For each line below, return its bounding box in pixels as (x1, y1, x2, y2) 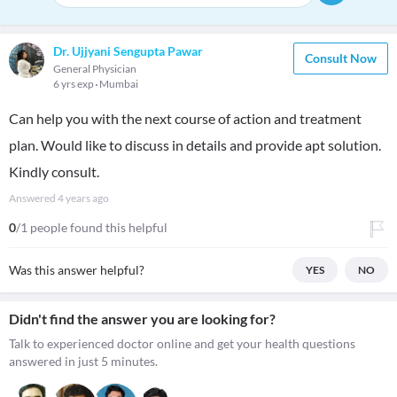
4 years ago (58, 191, 109, 205)
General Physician (53, 62, 136, 75)
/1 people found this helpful (16, 220, 167, 235)
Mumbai (99, 77, 138, 90)
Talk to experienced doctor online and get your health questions (9, 336, 355, 351)
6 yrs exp (53, 77, 96, 90)
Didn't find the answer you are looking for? (9, 310, 276, 327)
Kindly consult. (9, 163, 99, 180)
